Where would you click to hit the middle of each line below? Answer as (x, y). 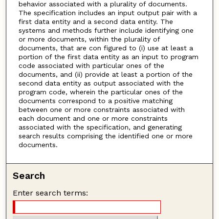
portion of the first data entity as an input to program (108, 57)
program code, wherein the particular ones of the (100, 92)
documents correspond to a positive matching (95, 101)
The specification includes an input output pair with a (108, 13)
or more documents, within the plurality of (89, 39)
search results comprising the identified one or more (105, 136)
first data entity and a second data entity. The (96, 22)
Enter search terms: (51, 193)
